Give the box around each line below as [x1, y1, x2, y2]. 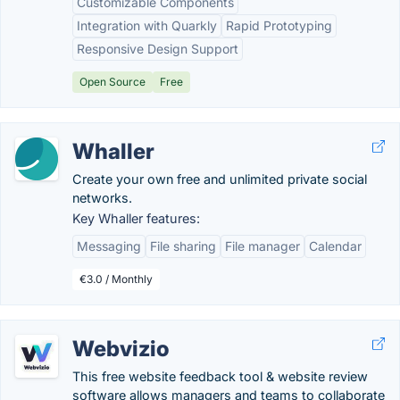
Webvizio [72, 336, 170, 362]
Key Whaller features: [72, 211, 200, 226]
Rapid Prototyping [226, 18, 332, 33]
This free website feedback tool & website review [72, 369, 368, 384]
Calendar [309, 238, 362, 254]
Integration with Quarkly [77, 18, 217, 33]
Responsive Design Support [77, 41, 238, 56]
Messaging [77, 238, 141, 254]
